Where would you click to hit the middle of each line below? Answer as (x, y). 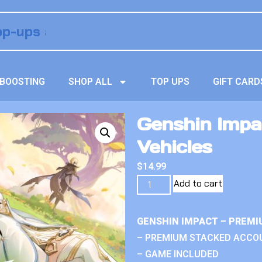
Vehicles (174, 147)
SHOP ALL (91, 82)
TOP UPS (170, 82)
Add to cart (198, 183)
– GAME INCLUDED (178, 254)
